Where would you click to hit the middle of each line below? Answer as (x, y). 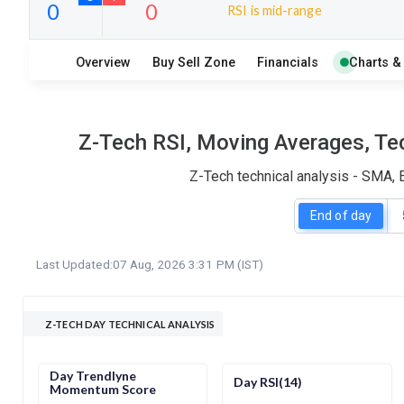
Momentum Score (103, 389)
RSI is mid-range (275, 10)
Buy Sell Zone (193, 62)
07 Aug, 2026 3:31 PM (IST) (188, 264)
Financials (287, 62)
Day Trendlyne (93, 375)
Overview (103, 62)
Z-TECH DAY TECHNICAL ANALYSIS (131, 324)
